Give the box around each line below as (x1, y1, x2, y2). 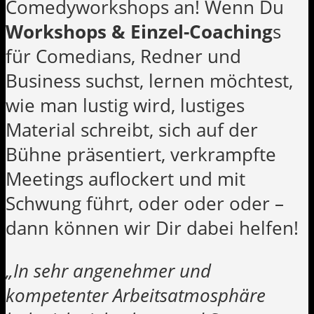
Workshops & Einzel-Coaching (6, 20, 273, 45)
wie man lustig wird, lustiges (6, 93, 245, 118)
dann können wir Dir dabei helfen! (6, 216, 299, 241)
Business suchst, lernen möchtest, (6, 69, 293, 94)
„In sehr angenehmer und (6, 258, 211, 283)
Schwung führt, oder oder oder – (6, 191, 284, 217)
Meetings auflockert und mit (6, 167, 245, 192)
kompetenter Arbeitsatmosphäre (6, 282, 266, 308)
